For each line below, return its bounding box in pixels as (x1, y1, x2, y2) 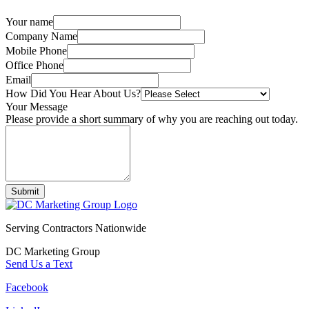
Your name (6, 16, 53, 28)
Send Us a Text (6, 258, 72, 270)
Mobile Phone (6, 45, 67, 57)
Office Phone (6, 59, 63, 72)
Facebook (6, 281, 48, 294)
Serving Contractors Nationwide (6, 222, 146, 235)
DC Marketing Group (6, 246, 100, 258)
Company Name (6, 30, 77, 43)
